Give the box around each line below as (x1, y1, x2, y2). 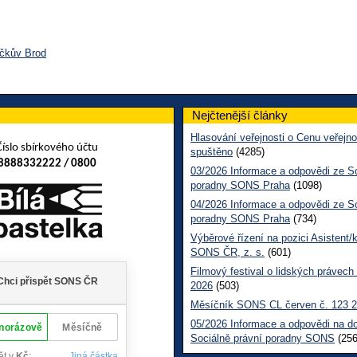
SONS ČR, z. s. (190, 245, 265, 258)
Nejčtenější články (192, 108, 288, 122)
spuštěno (190, 145, 233, 158)
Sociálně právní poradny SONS (190, 331, 335, 344)
